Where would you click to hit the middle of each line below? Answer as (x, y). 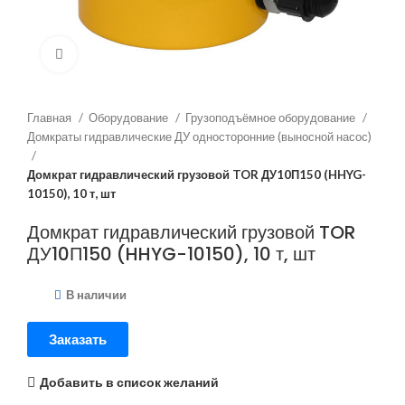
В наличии (96, 295)
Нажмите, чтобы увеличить (155, 54)
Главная (51, 118)
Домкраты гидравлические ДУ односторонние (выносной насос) (199, 137)
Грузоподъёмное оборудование (272, 118)
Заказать (78, 339)
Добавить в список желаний (129, 381)
